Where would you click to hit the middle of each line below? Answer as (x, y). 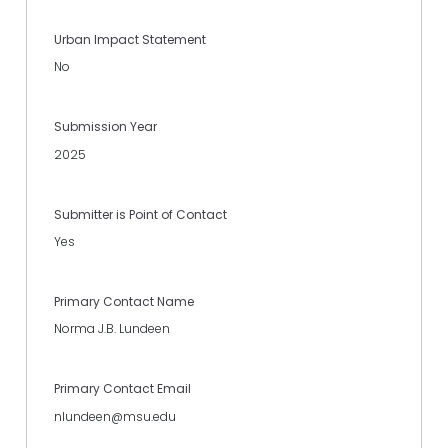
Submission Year (105, 127)
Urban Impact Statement (130, 39)
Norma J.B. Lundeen (112, 329)
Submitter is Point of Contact (140, 214)
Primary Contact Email (122, 389)
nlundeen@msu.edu (115, 416)
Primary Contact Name (124, 302)
